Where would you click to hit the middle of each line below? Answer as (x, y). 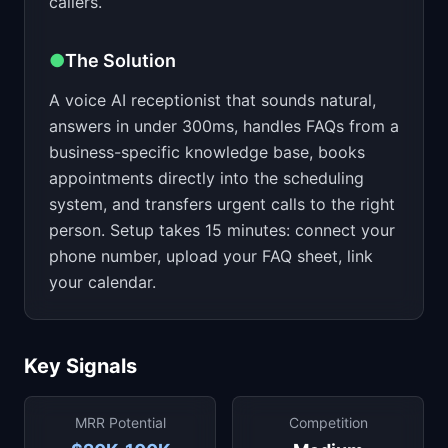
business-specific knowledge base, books (207, 152)
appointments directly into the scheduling (206, 178)
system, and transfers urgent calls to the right (222, 204)
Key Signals (80, 366)
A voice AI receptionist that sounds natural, (212, 100)
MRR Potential (120, 422)
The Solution (120, 60)
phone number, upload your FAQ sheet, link (211, 256)
